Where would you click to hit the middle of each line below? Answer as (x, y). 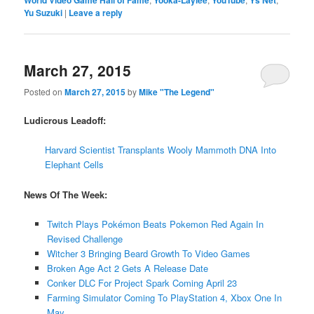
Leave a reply (96, 12)
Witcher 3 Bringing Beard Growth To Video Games (148, 253)
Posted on (45, 92)
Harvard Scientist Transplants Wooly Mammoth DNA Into (161, 150)
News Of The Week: (66, 194)
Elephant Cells (75, 165)
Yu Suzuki (43, 12)
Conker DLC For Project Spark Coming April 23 (142, 282)
